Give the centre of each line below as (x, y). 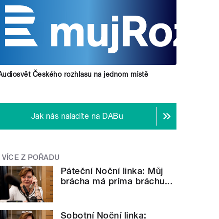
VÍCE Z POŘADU (31, 157)
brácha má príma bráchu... (117, 181)
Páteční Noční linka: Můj (112, 171)
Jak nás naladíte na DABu (77, 116)
